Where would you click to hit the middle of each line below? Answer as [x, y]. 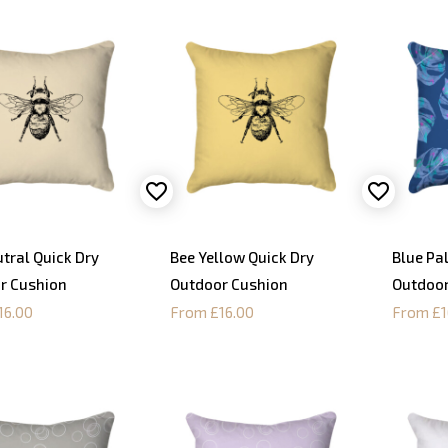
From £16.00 [212, 311]
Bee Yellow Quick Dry [242, 256]
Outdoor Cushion [229, 283]
